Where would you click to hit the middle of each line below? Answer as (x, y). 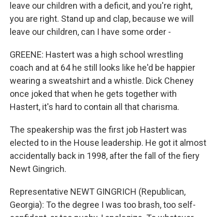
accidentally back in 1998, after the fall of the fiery (105, 156)
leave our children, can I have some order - (90, 32)
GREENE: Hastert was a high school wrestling (96, 54)
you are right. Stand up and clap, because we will (102, 19)
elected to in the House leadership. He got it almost (108, 143)
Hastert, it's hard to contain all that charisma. (94, 107)
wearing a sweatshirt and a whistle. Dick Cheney (102, 81)
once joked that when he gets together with (93, 94)
